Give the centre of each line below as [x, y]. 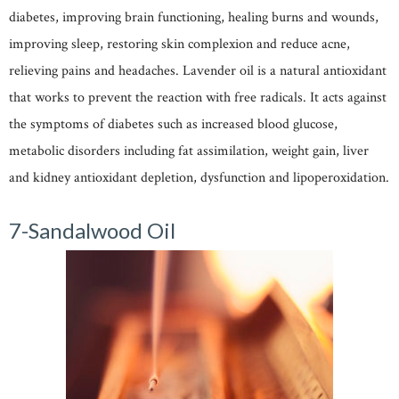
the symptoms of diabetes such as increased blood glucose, [173, 124]
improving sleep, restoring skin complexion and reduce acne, [179, 44]
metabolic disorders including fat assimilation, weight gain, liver [189, 151]
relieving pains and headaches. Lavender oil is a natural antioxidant [198, 70]
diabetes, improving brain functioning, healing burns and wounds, [194, 17]
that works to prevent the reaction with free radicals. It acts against [198, 97]
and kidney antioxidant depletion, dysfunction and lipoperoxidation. [199, 177]
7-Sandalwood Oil [92, 230]
